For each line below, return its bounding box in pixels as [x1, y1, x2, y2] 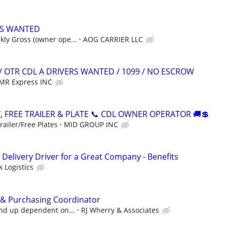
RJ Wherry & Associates [81, 205, 159, 215]
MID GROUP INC [64, 120, 118, 130]
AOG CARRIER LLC [83, 34, 143, 44]
